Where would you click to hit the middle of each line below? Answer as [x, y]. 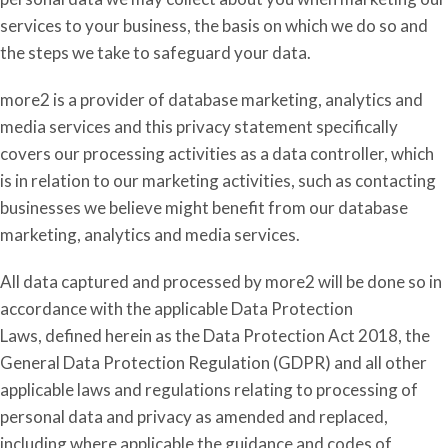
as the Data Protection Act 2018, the [291, 335]
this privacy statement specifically [270, 126]
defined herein [98, 335]
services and [94, 126]
